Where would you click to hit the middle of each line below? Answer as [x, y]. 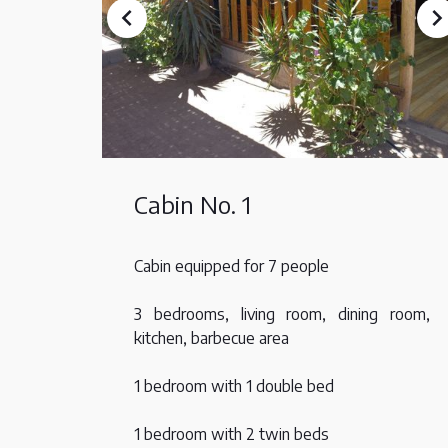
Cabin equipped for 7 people [231, 266]
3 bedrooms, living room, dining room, [282, 314]
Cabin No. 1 [192, 204]
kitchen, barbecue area [211, 338]
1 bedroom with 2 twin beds [231, 434]
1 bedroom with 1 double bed [234, 386]
